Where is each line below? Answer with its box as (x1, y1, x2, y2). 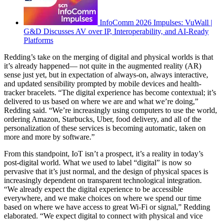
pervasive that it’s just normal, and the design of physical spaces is (4, 167, 208, 176)
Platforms (24, 36, 53, 45)
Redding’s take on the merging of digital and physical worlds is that (4, 53, 213, 62)
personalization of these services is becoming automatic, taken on (4, 124, 206, 133)
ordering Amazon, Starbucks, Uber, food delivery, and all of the (4, 115, 201, 124)
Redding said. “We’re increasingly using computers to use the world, (4, 106, 217, 115)
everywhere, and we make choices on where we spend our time (4, 194, 201, 203)
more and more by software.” (4, 133, 95, 142)
